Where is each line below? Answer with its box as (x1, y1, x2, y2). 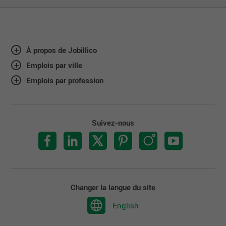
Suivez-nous (92, 117, 134, 128)
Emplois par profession (26, 75, 104, 86)
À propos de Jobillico (26, 44, 97, 55)
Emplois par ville (26, 60, 83, 71)
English (112, 200, 139, 210)
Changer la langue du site (71, 182, 155, 192)
